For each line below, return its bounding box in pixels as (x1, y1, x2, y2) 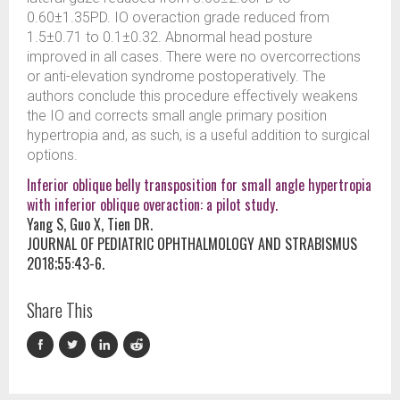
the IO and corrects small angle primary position (27, 107, 327, 124)
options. (27, 146, 78, 163)
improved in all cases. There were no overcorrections (27, 48, 361, 65)
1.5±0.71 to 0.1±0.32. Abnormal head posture (27, 29, 312, 46)
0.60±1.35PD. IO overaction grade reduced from (27, 9, 329, 26)
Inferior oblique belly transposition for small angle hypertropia (27, 174, 371, 196)
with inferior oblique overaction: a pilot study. (27, 194, 278, 215)
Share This (27, 296, 93, 323)
